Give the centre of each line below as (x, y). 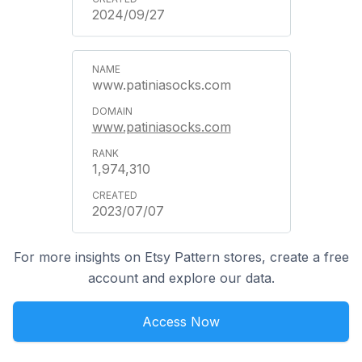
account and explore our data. (181, 278)
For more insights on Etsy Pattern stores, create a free (181, 257)
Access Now (181, 322)
